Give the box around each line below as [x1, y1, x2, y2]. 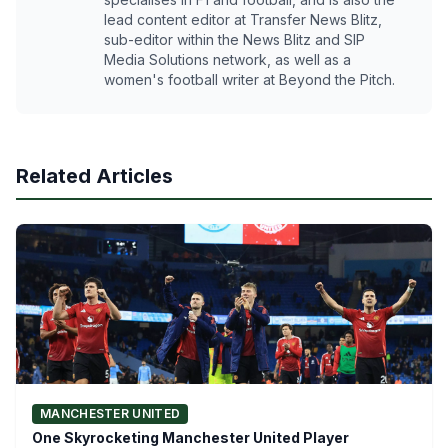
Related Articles [16, 163, 173, 188]
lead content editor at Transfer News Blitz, [104, 10, 382, 28]
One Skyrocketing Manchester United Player [32, 428, 349, 446]
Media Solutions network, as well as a [104, 50, 351, 68]
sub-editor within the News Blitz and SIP [104, 30, 365, 48]
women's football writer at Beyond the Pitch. [104, 70, 395, 88]
